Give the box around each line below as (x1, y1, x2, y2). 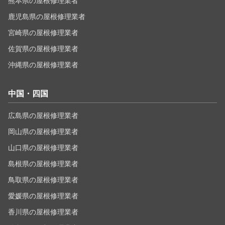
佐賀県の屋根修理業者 (8, 45, 78, 53)
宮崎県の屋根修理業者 (8, 29, 78, 37)
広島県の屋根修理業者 (8, 111, 78, 120)
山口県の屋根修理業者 (8, 144, 78, 152)
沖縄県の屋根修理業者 (8, 61, 78, 69)
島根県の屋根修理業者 (8, 160, 78, 168)
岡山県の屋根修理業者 (8, 128, 78, 136)
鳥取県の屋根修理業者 (8, 176, 78, 184)
